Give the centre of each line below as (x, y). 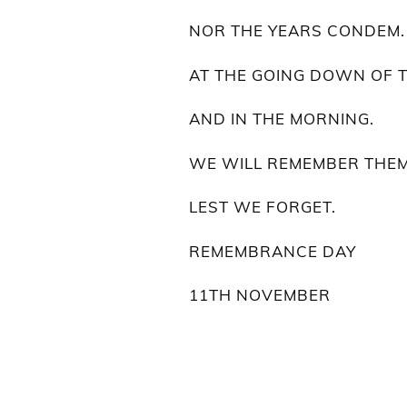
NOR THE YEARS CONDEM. (297, 31)
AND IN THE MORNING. (282, 119)
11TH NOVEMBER (260, 295)
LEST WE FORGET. (263, 207)
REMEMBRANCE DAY (273, 251)
